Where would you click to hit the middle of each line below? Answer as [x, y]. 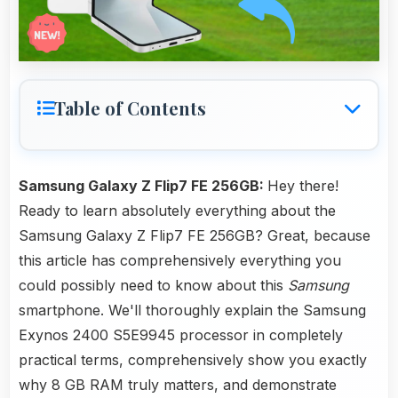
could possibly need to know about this [153, 286]
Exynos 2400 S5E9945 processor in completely [181, 335]
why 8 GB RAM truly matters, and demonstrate [178, 385]
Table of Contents [130, 108]
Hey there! [303, 186]
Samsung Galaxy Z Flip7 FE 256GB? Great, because [195, 236]
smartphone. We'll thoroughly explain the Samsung [192, 310]
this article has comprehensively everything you [180, 261]
